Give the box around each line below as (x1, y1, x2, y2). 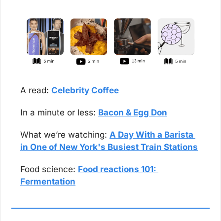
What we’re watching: (20, 130, 110, 140)
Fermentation (20, 177, 75, 187)
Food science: (20, 164, 78, 175)
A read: (20, 85, 51, 96)
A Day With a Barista (110, 130, 193, 140)
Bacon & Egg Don (98, 108, 167, 118)
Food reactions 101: (78, 164, 156, 175)
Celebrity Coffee (51, 85, 119, 96)
